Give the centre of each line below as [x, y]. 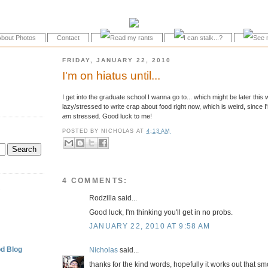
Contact [68, 38]
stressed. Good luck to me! [112, 116]
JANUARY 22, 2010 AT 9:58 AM [150, 226]
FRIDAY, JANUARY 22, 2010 [117, 60]
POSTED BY [82, 131]
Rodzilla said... [113, 197]
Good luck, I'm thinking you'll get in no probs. [161, 212]
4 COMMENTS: [95, 181]
